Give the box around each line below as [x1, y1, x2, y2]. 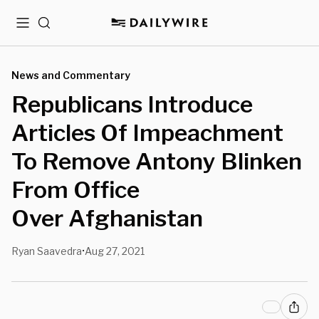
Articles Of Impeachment [11, 119, 283, 147]
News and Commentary [11, 69, 130, 81]
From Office [11, 176, 140, 204]
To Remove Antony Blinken [11, 147, 302, 175]
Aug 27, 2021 [85, 245, 145, 257]
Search [37, 22, 73, 34]
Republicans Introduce [11, 90, 253, 118]
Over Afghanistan [11, 204, 203, 232]
